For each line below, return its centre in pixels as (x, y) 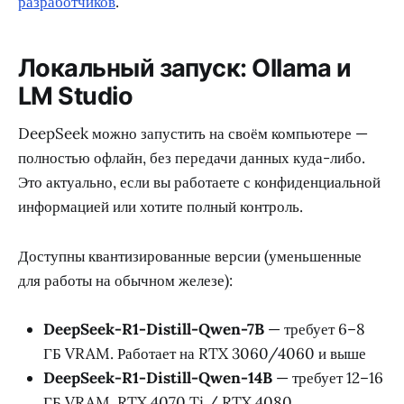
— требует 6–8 (315, 329)
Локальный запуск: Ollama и (185, 68)
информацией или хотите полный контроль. (161, 207)
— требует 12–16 (328, 377)
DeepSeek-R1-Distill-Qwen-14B (158, 377)
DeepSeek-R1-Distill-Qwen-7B (154, 329)
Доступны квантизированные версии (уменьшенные (190, 256)
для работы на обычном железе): (125, 280)
